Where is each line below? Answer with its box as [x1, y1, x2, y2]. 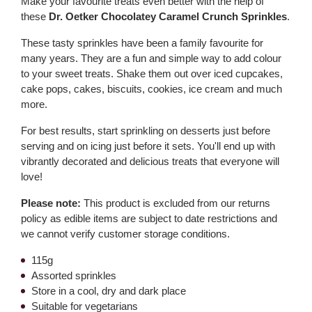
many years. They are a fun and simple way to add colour [21, 52, 281, 64]
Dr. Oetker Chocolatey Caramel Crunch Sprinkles [49, 10, 287, 22]
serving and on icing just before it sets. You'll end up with [21, 140, 275, 152]
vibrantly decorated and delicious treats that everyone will [21, 155, 279, 167]
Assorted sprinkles [31, 270, 116, 281]
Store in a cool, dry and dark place [31, 285, 186, 297]
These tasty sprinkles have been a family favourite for [21, 37, 263, 49]
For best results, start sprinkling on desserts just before [21, 125, 270, 136]
